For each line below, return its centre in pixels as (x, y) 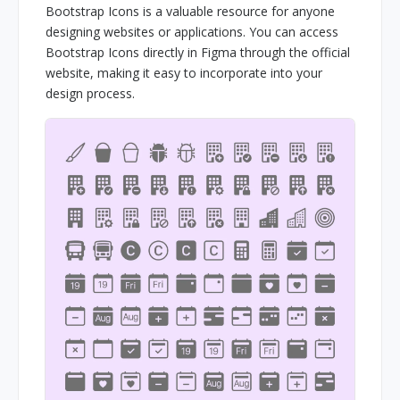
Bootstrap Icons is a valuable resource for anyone (190, 11)
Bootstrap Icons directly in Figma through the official (198, 52)
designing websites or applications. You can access (192, 31)
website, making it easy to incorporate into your (184, 72)
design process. (90, 93)
